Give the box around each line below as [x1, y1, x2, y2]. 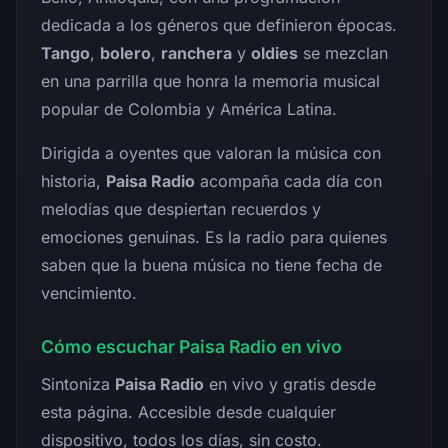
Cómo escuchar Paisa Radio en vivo [41, 335, 342, 357]
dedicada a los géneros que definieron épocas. [41, 14, 397, 35]
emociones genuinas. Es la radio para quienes [41, 226, 387, 247]
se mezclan [298, 42, 388, 63]
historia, [41, 170, 106, 191]
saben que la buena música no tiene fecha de [41, 254, 382, 275]
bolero [100, 42, 151, 63]
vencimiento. [41, 282, 137, 303]
